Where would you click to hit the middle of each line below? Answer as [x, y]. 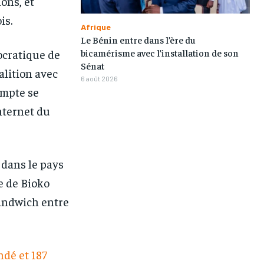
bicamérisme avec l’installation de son [159, 52]
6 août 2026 [99, 78]
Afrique [95, 27]
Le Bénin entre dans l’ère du [138, 39]
